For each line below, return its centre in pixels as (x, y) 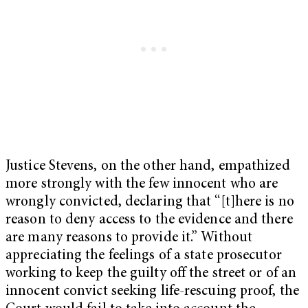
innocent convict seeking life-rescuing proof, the (152, 291)
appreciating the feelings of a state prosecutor (144, 256)
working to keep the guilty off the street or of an (151, 274)
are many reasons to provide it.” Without (129, 238)
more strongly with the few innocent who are (142, 184)
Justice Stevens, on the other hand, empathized (148, 166)
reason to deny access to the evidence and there (149, 220)
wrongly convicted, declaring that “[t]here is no (150, 202)
